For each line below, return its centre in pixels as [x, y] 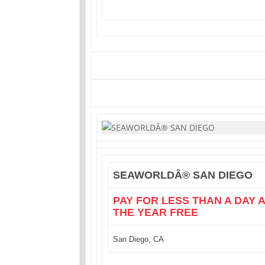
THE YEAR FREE [156, 212]
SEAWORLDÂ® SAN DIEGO [183, 175]
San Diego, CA [139, 239]
